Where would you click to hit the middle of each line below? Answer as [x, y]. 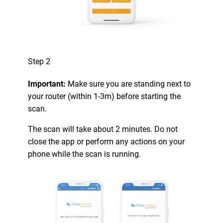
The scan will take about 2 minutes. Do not [103, 129]
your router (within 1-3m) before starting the [104, 97]
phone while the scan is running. [84, 154]
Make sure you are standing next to [128, 84]
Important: [47, 84]
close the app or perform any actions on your [106, 142]
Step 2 [39, 61]
